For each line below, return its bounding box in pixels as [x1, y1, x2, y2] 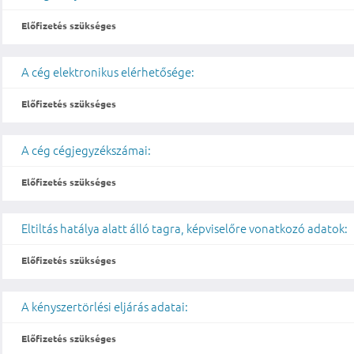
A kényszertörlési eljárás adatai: [21, 298, 189, 315]
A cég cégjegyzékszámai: [21, 141, 152, 159]
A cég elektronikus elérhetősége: [21, 63, 195, 81]
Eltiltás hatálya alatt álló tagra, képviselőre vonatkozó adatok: [21, 220, 348, 237]
